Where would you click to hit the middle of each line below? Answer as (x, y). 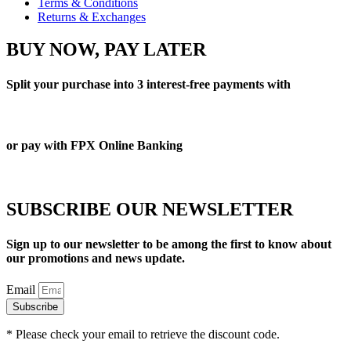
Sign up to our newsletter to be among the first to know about (169, 244)
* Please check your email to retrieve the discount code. (143, 334)
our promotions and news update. (96, 258)
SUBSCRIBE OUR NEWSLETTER (150, 210)
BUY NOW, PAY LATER (106, 50)
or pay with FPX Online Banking (94, 146)
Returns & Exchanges (92, 16)
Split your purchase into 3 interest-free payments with (148, 84)
